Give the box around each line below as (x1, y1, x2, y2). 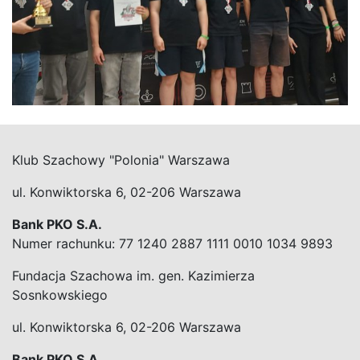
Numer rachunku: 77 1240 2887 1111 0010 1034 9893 (12, 235, 333, 252)
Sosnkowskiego (12, 286, 108, 303)
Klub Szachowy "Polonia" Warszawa (12, 151, 230, 168)
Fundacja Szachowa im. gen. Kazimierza (12, 267, 255, 284)
